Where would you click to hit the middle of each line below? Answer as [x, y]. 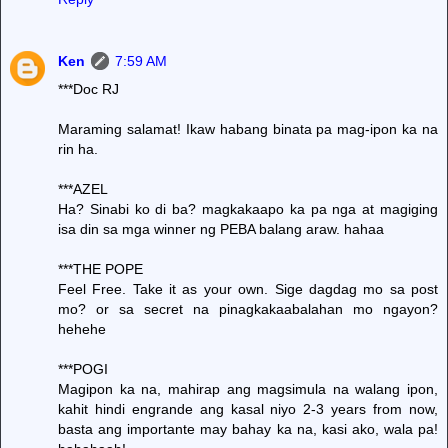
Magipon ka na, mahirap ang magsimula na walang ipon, [248, 388]
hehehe [82, 328]
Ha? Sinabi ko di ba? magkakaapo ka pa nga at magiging [248, 208]
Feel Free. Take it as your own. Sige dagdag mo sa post [248, 288]
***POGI [83, 368]
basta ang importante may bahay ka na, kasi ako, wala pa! [248, 428]
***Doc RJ [88, 88]
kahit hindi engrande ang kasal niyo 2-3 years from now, [248, 408]
